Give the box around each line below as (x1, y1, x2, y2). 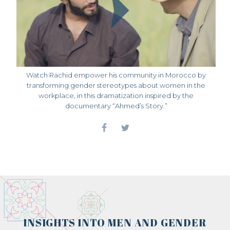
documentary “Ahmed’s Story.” (65, 101, 167, 110)
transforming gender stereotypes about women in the (27, 81, 205, 89)
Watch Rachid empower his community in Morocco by (26, 70, 206, 79)
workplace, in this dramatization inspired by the (39, 91, 194, 100)
